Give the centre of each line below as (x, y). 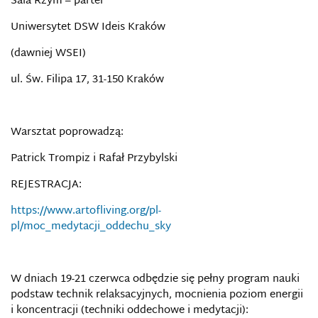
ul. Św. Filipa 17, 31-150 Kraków (87, 79)
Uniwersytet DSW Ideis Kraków (88, 27)
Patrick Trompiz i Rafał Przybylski (94, 158)
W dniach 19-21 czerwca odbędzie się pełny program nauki (155, 279)
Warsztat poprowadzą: (67, 132)
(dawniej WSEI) (48, 53)
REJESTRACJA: (46, 185)
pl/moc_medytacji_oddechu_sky (91, 226)
